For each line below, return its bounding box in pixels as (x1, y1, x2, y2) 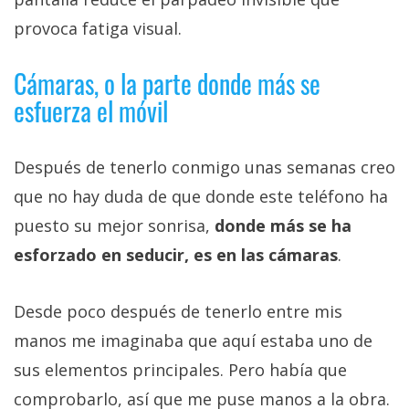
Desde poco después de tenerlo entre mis (14, 300, 342, 323)
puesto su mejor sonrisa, (14, 215, 215, 237)
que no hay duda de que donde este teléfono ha (14, 185, 388, 208)
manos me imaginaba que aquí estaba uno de (14, 330, 372, 352)
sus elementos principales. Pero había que (14, 359, 347, 382)
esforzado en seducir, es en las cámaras (14, 244, 338, 267)
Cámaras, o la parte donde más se (14, 65, 320, 103)
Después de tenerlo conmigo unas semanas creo (14, 156, 395, 179)
